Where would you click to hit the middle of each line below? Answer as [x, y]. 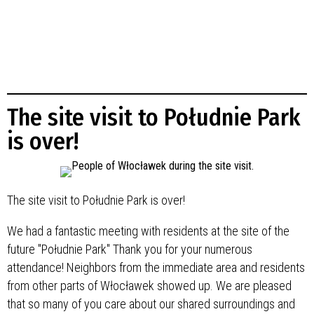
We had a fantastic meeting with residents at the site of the [148, 231]
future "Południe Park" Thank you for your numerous [130, 250]
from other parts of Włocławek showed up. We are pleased [149, 286]
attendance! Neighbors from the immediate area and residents [156, 268]
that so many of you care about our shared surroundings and [151, 304]
